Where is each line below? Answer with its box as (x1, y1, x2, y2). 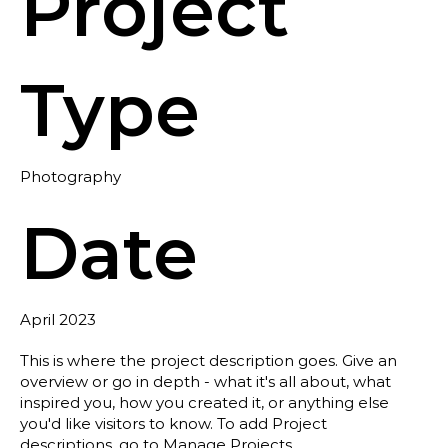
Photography (20, 166, 121, 186)
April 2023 (20, 309, 96, 329)
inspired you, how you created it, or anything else (20, 392, 389, 412)
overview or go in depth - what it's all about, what (20, 371, 391, 391)
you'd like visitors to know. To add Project (20, 413, 327, 433)
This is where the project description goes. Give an (20, 350, 397, 370)
